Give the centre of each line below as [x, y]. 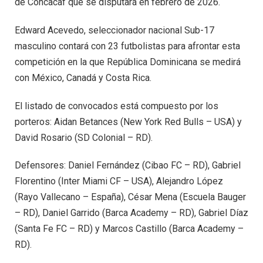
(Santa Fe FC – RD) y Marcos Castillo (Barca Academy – [129, 229]
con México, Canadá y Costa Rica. [83, 77]
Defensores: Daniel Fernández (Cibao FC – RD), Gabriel [128, 166]
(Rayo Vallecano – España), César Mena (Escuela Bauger [130, 197]
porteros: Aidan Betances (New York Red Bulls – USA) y [128, 122]
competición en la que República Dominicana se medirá [128, 62]
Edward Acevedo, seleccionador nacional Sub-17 [114, 30]
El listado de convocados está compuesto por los [117, 106]
